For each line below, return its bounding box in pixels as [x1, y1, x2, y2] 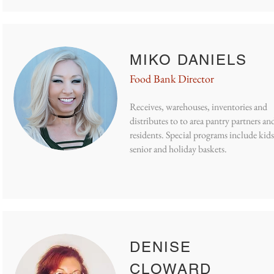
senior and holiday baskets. [130, 143, 229, 155]
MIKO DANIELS [130, 51, 248, 68]
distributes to [130, 114, 180, 127]
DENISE [130, 239, 191, 255]
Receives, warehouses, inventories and [130, 100, 267, 113]
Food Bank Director [130, 72, 214, 86]
